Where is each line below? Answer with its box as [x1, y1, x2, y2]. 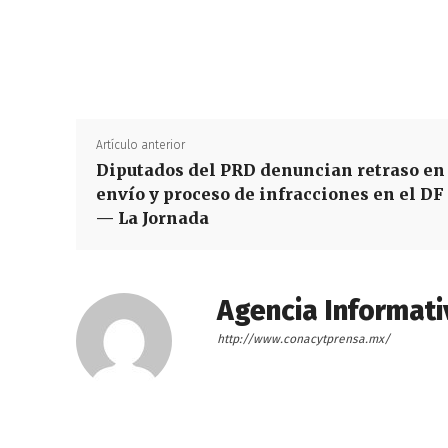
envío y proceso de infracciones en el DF [96, 183, 444, 204]
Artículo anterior [96, 137, 185, 152]
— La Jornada [96, 207, 209, 228]
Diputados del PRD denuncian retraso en [96, 159, 445, 180]
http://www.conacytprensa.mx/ [217, 331, 390, 346]
